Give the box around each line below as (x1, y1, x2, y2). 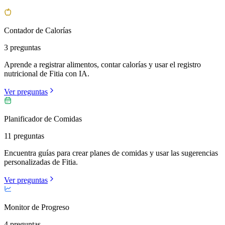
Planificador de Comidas (4, 114, 82, 123)
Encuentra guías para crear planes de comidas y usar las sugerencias (4, 148, 218, 157)
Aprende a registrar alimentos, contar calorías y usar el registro (4, 60, 201, 69)
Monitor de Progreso (4, 202, 69, 211)
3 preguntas (4, 43, 41, 52)
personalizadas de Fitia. (4, 157, 78, 166)
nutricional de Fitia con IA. (4, 69, 89, 78)
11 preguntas (4, 131, 44, 140)
